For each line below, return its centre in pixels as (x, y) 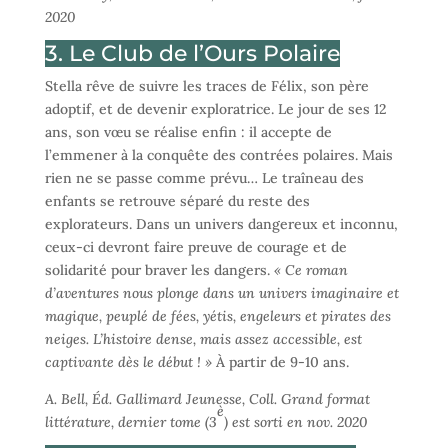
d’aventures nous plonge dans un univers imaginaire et (221, 292)
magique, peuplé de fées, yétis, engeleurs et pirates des (217, 315)
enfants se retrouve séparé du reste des (177, 200)
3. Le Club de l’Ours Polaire (192, 53)
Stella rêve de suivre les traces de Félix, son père (206, 85)
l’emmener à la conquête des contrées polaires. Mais (218, 154)
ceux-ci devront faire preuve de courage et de (195, 246)
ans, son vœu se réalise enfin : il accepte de (188, 131)
